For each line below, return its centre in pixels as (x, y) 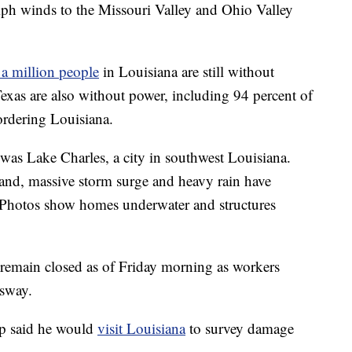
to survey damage (240, 328)
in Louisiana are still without (187, 71)
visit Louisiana (141, 328)
